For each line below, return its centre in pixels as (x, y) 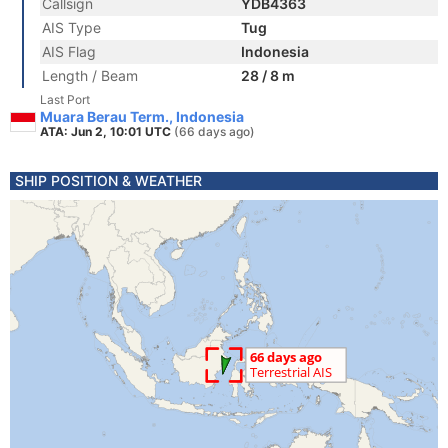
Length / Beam (90, 75)
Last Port (65, 99)
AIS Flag (69, 51)
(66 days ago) (214, 131)
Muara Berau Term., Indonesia (142, 116)
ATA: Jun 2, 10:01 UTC (107, 131)
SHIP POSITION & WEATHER (108, 180)
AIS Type (71, 27)
